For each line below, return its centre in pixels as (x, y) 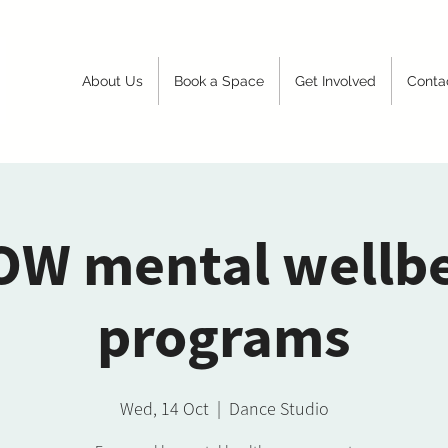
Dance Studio (278, 408)
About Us (112, 81)
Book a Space (219, 81)
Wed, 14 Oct (164, 408)
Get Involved (335, 81)
